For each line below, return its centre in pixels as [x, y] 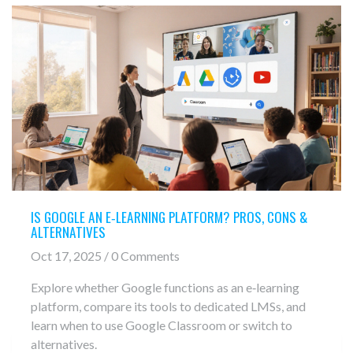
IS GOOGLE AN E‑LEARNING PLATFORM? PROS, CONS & [169, 216]
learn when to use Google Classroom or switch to [162, 325]
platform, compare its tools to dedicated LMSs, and [168, 307]
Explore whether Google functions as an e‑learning [165, 288]
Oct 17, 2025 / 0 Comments [105, 256]
